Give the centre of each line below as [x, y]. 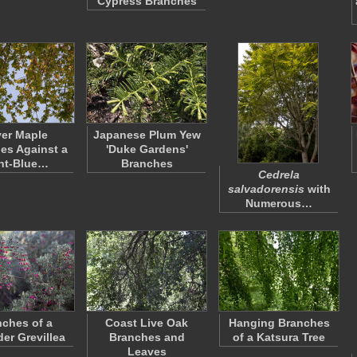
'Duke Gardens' [147, 149]
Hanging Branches [279, 323]
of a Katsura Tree [279, 337]
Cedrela [279, 175]
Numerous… [279, 203]
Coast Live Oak [147, 323]
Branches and [147, 337]
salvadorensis [266, 189]
